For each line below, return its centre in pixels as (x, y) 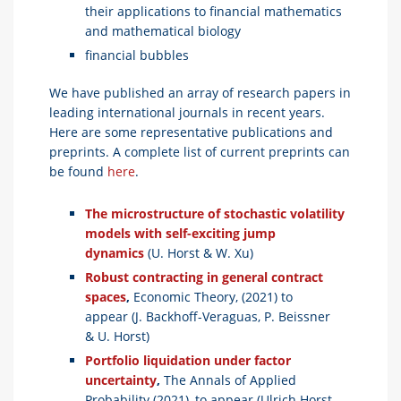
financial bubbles (142, 55)
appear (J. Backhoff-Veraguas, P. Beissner (208, 316)
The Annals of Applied (230, 380)
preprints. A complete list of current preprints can (200, 151)
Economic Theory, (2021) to (213, 296)
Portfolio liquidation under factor (188, 360)
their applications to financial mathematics (213, 11)
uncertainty (121, 380)
